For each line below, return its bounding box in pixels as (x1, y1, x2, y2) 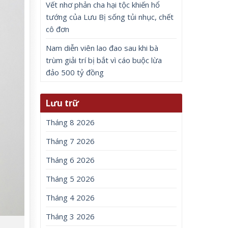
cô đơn (46, 24, 70, 34)
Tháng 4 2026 (46, 192, 95, 203)
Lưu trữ (45, 97, 79, 109)
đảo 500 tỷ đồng (46, 67, 104, 77)
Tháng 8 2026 (46, 117, 95, 128)
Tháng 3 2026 (46, 211, 95, 222)
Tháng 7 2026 (46, 136, 95, 147)
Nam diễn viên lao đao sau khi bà (46, 43, 159, 53)
